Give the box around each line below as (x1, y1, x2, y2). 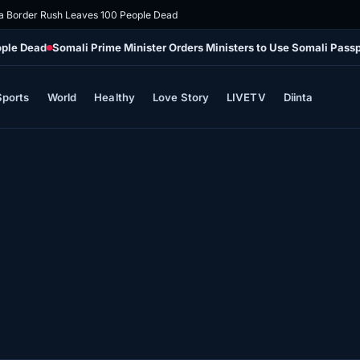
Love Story (153, 90, 209, 104)
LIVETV (227, 90, 266, 104)
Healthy (94, 90, 135, 104)
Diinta (284, 90, 313, 104)
